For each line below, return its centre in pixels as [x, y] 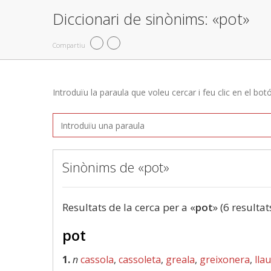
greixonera [225, 260]
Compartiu [69, 45]
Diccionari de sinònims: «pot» [151, 19]
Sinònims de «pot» [116, 167]
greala [180, 260]
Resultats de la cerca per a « [129, 207]
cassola [97, 260]
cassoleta [140, 260]
